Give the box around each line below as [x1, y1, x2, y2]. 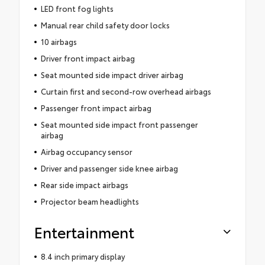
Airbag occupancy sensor [40, 146, 132, 157]
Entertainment [34, 221, 134, 242]
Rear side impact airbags [40, 179, 128, 190]
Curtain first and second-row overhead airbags [40, 85, 211, 96]
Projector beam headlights [40, 195, 139, 206]
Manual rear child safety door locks [40, 19, 170, 30]
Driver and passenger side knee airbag [40, 162, 178, 173]
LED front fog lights [40, 2, 114, 14]
